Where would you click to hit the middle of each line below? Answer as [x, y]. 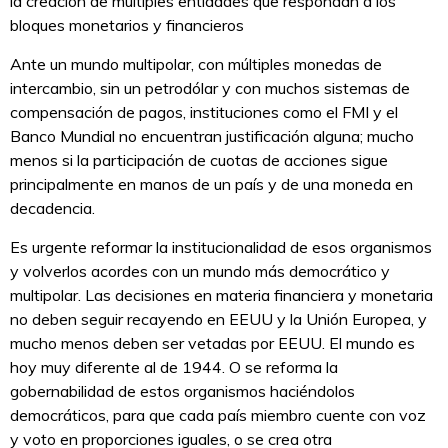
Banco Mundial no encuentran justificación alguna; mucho [212, 136]
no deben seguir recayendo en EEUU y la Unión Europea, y [218, 319]
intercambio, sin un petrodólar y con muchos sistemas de [210, 88]
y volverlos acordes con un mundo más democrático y [200, 271]
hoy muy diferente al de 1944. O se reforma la [174, 367]
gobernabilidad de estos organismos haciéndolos [182, 391]
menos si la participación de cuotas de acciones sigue [199, 160]
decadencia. [52, 208]
